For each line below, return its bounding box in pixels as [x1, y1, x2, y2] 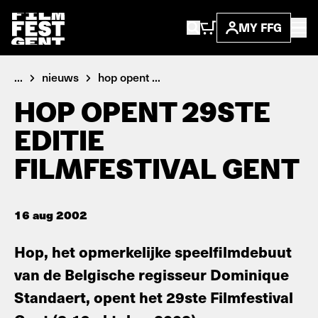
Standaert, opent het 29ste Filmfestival [14, 286, 293, 307]
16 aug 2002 [14, 206, 87, 223]
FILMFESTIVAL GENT [14, 153, 300, 185]
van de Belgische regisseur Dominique [14, 263, 289, 285]
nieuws [42, 69, 79, 84]
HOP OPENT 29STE [14, 96, 270, 128]
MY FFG [238, 19, 282, 35]
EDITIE [14, 124, 104, 157]
